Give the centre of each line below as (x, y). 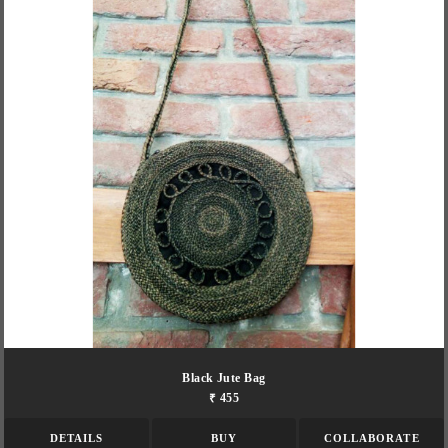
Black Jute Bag (224, 377)
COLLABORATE (371, 437)
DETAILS (76, 437)
